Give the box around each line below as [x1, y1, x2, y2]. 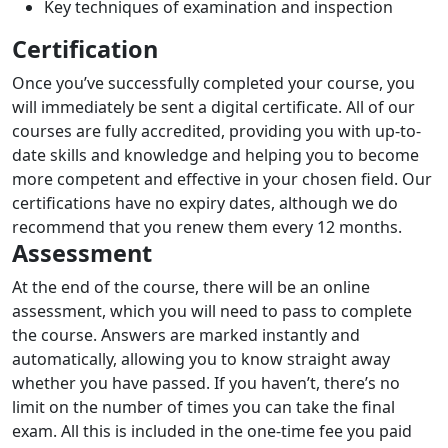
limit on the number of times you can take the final [12, 395, 395, 418]
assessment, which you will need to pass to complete [12, 299, 412, 322]
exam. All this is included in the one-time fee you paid [12, 419, 412, 442]
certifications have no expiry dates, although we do [12, 191, 398, 214]
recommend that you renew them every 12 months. [12, 215, 402, 238]
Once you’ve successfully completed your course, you [12, 71, 415, 94]
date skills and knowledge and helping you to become [12, 143, 419, 166]
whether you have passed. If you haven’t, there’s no [12, 371, 400, 394]
